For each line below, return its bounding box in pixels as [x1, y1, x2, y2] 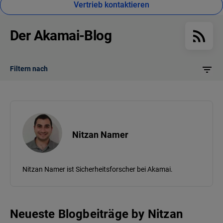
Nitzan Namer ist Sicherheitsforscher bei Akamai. [22, 165, 173, 174]
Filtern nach [10, 65, 48, 73]
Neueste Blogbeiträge [10, 207, 128, 222]
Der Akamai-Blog [10, 27, 111, 44]
